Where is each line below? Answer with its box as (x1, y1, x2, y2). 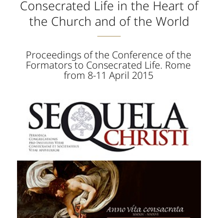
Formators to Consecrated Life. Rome (26, 58, 191, 72)
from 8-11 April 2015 (63, 69, 153, 82)
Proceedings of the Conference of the (25, 48, 191, 61)
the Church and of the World (29, 13, 189, 29)
